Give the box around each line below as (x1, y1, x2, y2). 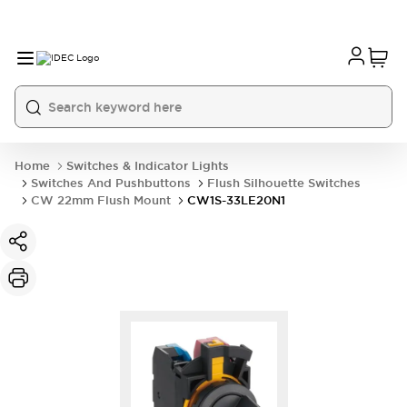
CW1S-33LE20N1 (187, 193, 285, 208)
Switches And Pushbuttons (31, 175, 191, 191)
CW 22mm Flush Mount (31, 193, 171, 208)
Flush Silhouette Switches (207, 175, 361, 191)
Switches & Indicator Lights (66, 158, 229, 174)
